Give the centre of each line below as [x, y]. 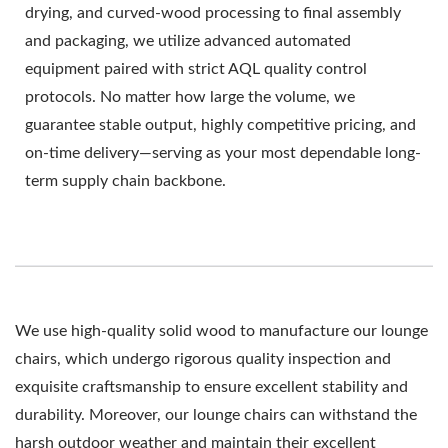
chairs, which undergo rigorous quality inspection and [203, 358]
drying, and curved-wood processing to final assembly [213, 12]
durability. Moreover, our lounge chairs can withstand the [216, 414]
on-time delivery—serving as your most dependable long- [223, 152]
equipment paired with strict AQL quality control [196, 68]
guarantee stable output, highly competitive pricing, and [220, 124]
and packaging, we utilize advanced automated [188, 40]
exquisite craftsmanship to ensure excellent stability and [211, 386]
